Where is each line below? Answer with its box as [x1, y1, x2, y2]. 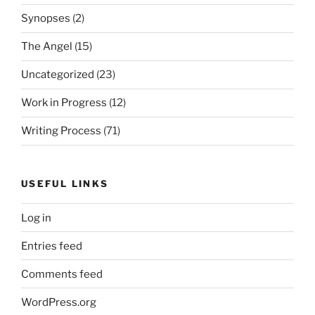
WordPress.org [21, 295, 96, 309]
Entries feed [21, 239, 82, 252]
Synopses [21, 12, 70, 25]
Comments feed [21, 267, 103, 281]
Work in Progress [21, 96, 107, 110]
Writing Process [21, 124, 101, 138]
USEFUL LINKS [21, 177, 109, 189]
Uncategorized [21, 68, 94, 82]
